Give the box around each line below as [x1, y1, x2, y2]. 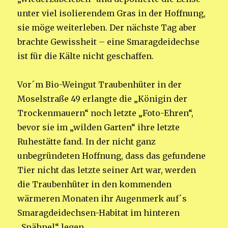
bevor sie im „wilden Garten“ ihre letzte [17, 122, 180, 132]
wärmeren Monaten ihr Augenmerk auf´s [17, 193, 187, 204]
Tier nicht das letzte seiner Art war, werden [17, 164, 196, 175]
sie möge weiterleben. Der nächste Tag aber [17, 22, 197, 33]
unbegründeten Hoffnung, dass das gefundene [17, 150, 206, 161]
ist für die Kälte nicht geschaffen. [17, 50, 154, 61]
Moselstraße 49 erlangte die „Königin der [17, 93, 188, 104]
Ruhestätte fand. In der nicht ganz [17, 136, 156, 147]
